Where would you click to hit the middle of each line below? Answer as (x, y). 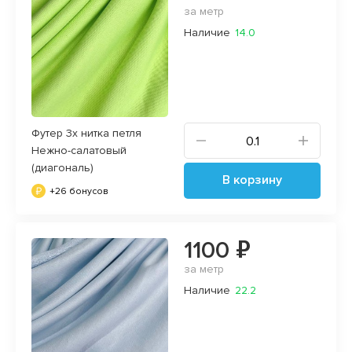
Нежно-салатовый (79, 150)
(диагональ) (62, 167)
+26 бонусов (79, 191)
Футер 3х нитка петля (86, 133)
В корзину (252, 180)
